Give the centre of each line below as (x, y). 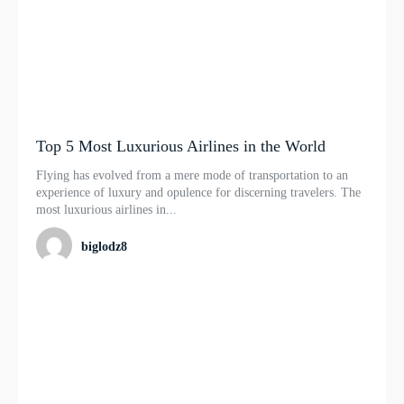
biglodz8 (104, 246)
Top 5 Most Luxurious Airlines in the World (181, 147)
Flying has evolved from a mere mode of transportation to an (192, 176)
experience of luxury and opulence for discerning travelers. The (198, 193)
